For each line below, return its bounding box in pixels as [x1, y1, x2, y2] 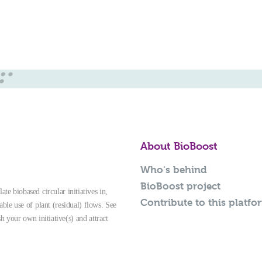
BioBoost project [140, 180, 220, 192]
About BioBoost [140, 140, 218, 152]
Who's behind [140, 163, 207, 175]
